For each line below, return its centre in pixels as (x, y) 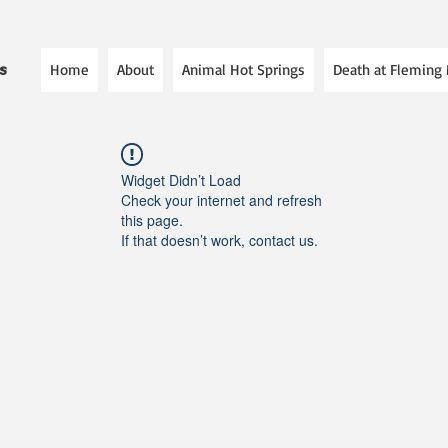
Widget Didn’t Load (181, 180)
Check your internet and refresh (221, 200)
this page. (152, 220)
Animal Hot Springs (243, 69)
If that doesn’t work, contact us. (219, 240)
